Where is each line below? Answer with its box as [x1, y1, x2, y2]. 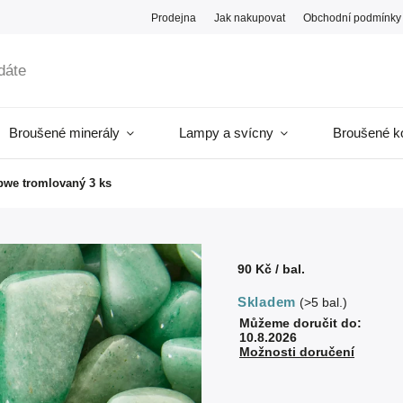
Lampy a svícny [179, 125, 273, 140]
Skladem [237, 294, 296, 309]
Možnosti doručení [239, 345, 355, 359]
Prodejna [151, 11, 197, 23]
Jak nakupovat [214, 11, 286, 23]
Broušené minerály [9, 125, 120, 140]
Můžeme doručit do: [239, 316, 363, 330]
